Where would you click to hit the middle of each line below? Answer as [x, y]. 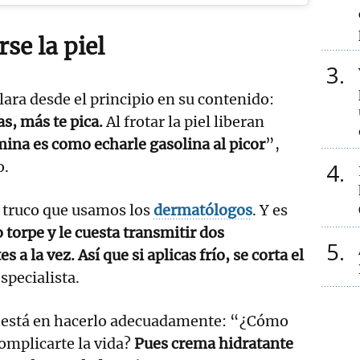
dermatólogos [203, 211]
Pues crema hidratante [214, 344]
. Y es [270, 211]
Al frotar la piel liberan [185, 122]
